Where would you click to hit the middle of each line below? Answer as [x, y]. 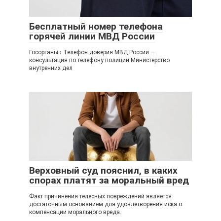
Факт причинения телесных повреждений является [100, 196]
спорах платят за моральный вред [109, 180]
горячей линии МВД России [92, 36]
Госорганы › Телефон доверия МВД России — [92, 52]
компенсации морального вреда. [75, 212]
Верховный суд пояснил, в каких [103, 170]
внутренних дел [51, 68]
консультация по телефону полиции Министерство [99, 60]
